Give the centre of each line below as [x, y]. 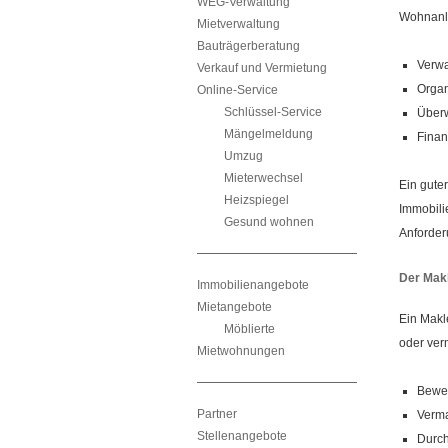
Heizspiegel [256, 200]
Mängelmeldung [268, 134]
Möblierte [249, 329]
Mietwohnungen [241, 351]
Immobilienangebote [253, 285]
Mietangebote [234, 307]
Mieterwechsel [263, 178]
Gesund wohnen [269, 222]
